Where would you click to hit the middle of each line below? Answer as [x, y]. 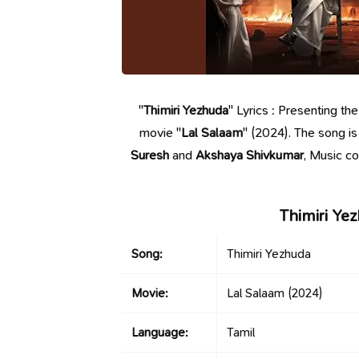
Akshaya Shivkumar [249, 155]
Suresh [149, 155]
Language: [160, 333]
